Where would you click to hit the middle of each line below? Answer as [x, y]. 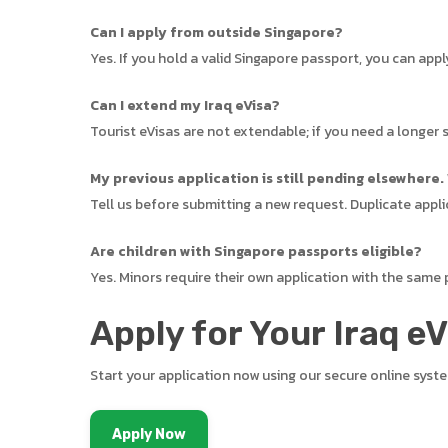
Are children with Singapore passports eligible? [256, 251]
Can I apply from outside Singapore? [217, 32]
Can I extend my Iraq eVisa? [185, 105]
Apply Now [149, 434]
